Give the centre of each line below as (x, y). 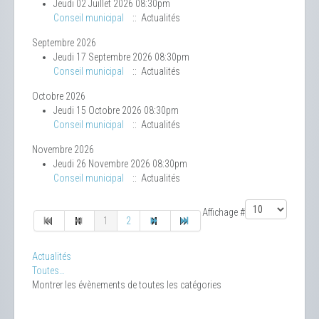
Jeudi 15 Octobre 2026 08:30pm (116, 111)
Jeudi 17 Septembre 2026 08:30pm (121, 57)
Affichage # (224, 212)
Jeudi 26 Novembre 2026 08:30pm (120, 164)
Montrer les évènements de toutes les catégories (127, 285)
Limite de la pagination (77, 206)
